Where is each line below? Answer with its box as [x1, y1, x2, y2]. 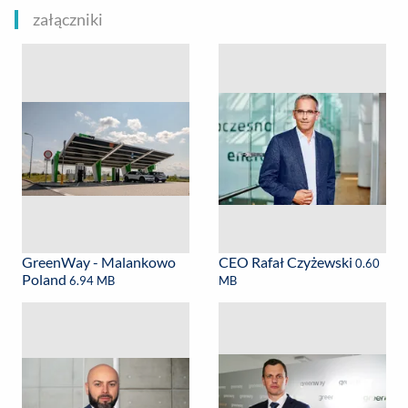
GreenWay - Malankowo [22, 253, 176, 271]
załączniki [33, 9, 103, 30]
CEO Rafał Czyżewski [219, 253, 355, 271]
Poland [22, 270, 69, 289]
